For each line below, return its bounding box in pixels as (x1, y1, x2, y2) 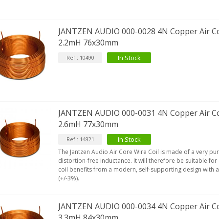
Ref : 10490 (66, 54, 94, 62)
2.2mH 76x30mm (58, 37, 119, 48)
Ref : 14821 (66, 135, 94, 143)
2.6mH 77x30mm (58, 118, 119, 130)
